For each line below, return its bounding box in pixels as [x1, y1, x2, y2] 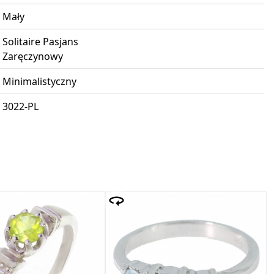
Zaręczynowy [2, 50, 63, 64]
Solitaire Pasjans [2, 35, 78, 49]
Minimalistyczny [2, 75, 76, 89]
